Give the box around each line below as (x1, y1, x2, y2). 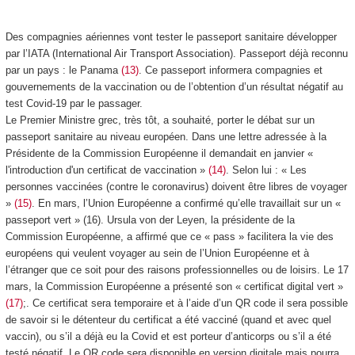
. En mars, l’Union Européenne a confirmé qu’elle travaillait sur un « (31, 197, 341, 210)
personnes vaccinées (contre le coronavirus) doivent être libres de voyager (5, 181, 347, 193)
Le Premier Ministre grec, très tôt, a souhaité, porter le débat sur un (5, 114, 315, 127)
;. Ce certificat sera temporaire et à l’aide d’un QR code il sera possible (22, 297, 348, 310)
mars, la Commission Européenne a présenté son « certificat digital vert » (5, 281, 343, 293)
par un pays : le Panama (5, 64, 121, 77)
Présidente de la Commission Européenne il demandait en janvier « (5, 147, 313, 160)
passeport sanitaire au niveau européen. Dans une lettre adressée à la (5, 131, 326, 143)
